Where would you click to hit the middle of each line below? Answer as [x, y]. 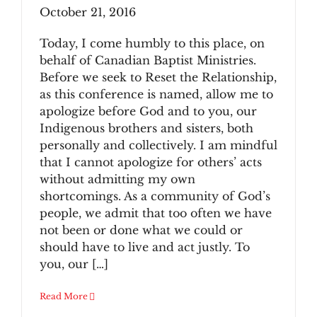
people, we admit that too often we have [156, 213]
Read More [64, 296]
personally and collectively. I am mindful [158, 145]
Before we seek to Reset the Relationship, [158, 77]
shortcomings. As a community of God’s [155, 196]
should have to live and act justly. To [145, 247]
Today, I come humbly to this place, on [152, 43]
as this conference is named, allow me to [156, 94]
